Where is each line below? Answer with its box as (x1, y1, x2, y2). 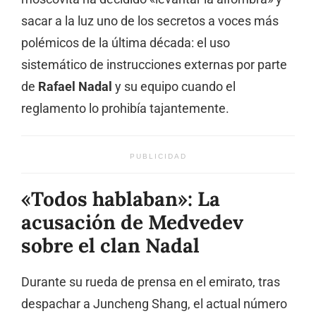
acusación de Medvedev (21, 209, 243, 236)
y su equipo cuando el (112, 80, 236, 95)
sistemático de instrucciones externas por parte (21, 58, 287, 73)
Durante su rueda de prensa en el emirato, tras (21, 275, 280, 290)
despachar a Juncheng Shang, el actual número (21, 297, 287, 312)
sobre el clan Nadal (21, 233, 200, 259)
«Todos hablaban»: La (21, 186, 220, 212)
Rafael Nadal (38, 80, 112, 95)
